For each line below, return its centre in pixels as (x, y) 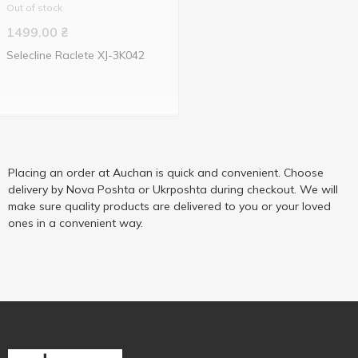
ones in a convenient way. (76, 223)
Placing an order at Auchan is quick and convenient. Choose (166, 173)
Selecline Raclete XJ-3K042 (76, 55)
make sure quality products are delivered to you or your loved (169, 206)
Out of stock (34, 8)
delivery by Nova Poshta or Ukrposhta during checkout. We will (173, 189)
